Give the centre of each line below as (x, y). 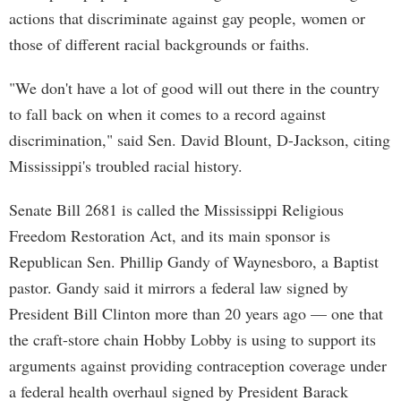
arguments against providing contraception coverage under (198, 365)
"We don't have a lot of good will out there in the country (194, 88)
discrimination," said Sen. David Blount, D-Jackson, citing (200, 140)
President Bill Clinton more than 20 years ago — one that (196, 313)
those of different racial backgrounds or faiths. (159, 44)
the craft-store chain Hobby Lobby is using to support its (192, 339)
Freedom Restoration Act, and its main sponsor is (170, 235)
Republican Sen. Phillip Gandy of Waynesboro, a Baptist (194, 261)
